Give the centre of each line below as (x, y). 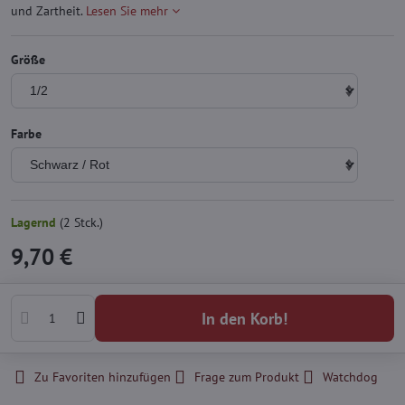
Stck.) (87, 223)
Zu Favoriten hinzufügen (103, 377)
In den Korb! (246, 318)
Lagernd (35, 223)
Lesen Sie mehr (127, 11)
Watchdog (350, 377)
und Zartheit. (48, 11)
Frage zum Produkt (247, 377)
